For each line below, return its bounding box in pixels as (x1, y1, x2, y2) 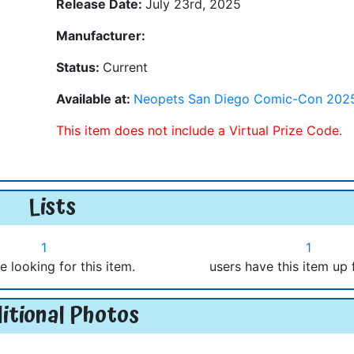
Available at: (56, 90, 134, 107)
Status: (56, 58, 103, 75)
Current (103, 58, 148, 75)
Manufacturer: (56, 27, 145, 43)
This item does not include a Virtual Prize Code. (56, 122, 342, 138)
